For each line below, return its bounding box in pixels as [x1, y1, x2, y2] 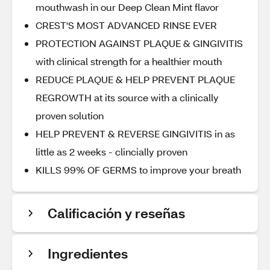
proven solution [36, 109, 104, 122]
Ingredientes [48, 245, 128, 262]
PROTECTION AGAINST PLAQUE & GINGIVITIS [36, 37, 243, 49]
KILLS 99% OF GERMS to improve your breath [36, 163, 241, 176]
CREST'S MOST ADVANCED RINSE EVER [36, 19, 217, 31]
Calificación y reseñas [48, 204, 185, 222]
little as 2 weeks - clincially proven [36, 145, 187, 158]
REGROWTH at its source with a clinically [36, 91, 219, 104]
